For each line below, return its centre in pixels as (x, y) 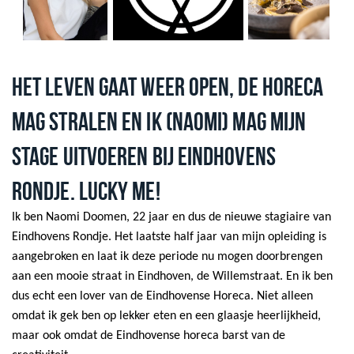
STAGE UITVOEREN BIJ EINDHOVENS (144, 156)
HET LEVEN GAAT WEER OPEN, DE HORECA (168, 87)
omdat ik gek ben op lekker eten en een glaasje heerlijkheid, (166, 316)
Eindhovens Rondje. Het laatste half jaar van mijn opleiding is (169, 237)
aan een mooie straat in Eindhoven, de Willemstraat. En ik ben (172, 277)
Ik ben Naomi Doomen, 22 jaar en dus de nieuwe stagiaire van (171, 218)
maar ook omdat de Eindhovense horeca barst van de (149, 336)
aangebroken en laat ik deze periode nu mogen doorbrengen (167, 257)
